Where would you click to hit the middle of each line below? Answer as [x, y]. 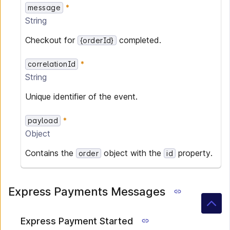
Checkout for [51, 40]
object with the [133, 153]
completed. [139, 40]
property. [194, 153]
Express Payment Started [77, 221]
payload [43, 120]
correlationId [52, 64]
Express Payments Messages [87, 191]
